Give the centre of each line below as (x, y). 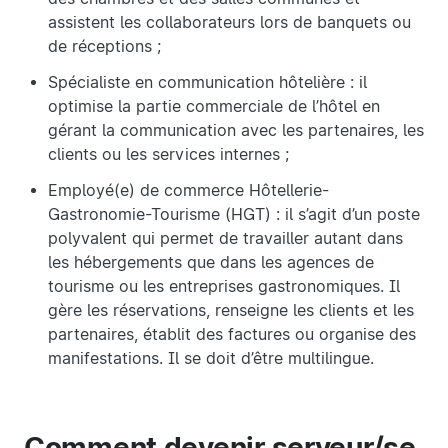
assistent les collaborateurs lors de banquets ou (229, 23)
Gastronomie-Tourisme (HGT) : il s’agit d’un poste (234, 215)
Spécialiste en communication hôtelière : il (207, 83)
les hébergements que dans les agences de (211, 263)
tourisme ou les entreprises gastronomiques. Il (224, 287)
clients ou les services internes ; (168, 155)
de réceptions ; (104, 47)
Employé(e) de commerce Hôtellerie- (188, 191)
